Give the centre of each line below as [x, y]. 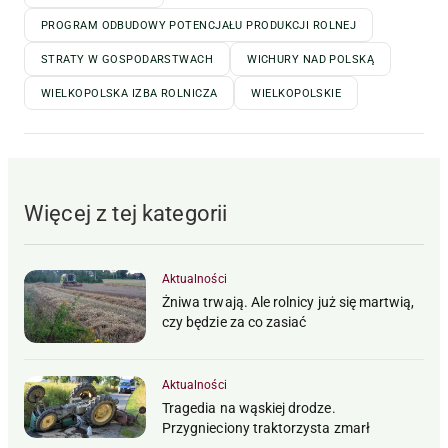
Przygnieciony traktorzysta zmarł [266, 428]
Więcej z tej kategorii [126, 214]
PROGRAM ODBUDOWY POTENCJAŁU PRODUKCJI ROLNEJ [199, 26]
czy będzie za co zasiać [234, 322]
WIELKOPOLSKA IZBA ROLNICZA [129, 94]
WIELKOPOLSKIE [296, 94]
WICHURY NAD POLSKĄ [311, 60]
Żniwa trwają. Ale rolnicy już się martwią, [288, 302]
